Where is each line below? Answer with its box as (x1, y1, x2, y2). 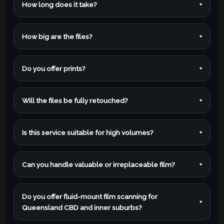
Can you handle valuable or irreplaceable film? (22, 160, 175, 168)
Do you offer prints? (22, 64, 86, 72)
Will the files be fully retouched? (22, 96, 128, 104)
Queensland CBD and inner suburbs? (22, 203, 142, 211)
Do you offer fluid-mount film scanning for (22, 192, 158, 200)
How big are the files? (22, 32, 93, 40)
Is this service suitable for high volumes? (22, 128, 154, 136)
